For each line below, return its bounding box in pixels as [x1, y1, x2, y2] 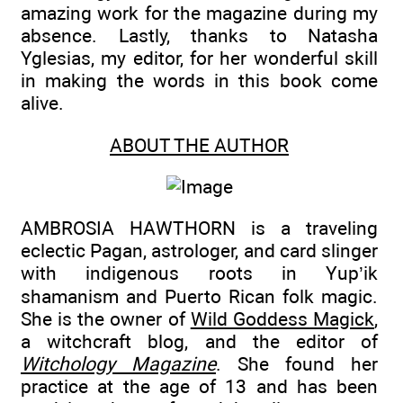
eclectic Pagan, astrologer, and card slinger [21, 239, 378, 263]
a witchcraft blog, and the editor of [21, 330, 378, 354]
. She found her [216, 353, 378, 376]
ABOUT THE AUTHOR [110, 133, 289, 157]
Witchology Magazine [21, 353, 216, 376]
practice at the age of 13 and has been [21, 375, 378, 399]
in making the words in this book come [21, 69, 378, 93]
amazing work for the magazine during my [21, 2, 378, 25]
